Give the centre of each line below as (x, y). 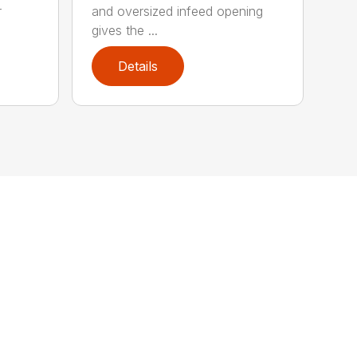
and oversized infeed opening (178, 12)
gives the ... (125, 31)
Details (138, 67)
